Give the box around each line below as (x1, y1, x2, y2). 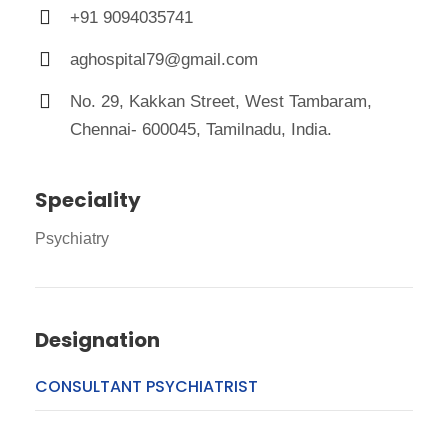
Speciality (35, 186, 141, 215)
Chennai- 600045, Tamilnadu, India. (70, 120, 332, 140)
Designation (35, 326, 160, 355)
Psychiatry (35, 230, 109, 248)
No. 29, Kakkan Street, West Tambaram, (70, 92, 372, 112)
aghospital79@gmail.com (70, 50, 258, 70)
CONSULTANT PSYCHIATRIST (35, 375, 258, 399)
